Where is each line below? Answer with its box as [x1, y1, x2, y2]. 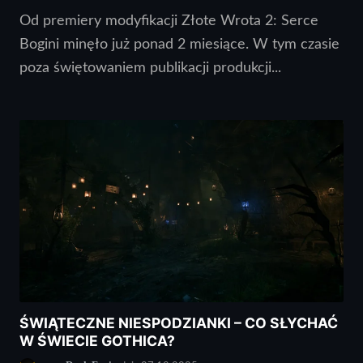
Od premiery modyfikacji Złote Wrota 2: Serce [19, 13, 318, 28]
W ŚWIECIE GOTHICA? [19, 331, 175, 349]
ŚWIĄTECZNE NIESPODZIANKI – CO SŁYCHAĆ [19, 314, 338, 331]
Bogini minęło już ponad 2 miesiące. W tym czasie [19, 36, 340, 51]
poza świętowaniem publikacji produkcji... [19, 60, 281, 75]
